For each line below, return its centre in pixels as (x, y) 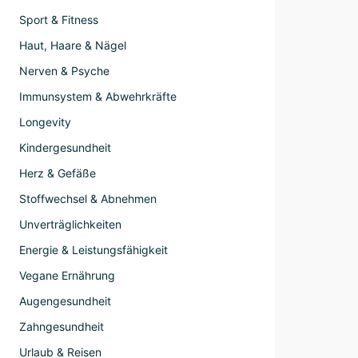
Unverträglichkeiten (70, 224)
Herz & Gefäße (58, 173)
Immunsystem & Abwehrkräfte (98, 96)
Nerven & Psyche (64, 71)
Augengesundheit (65, 301)
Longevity (45, 122)
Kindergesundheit (65, 147)
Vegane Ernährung (67, 275)
